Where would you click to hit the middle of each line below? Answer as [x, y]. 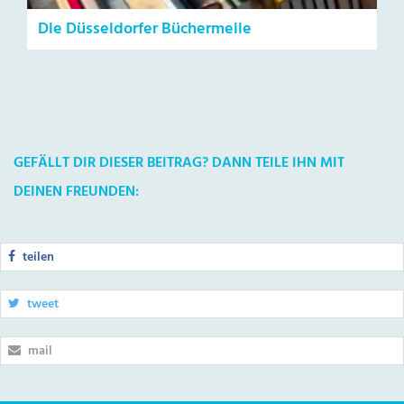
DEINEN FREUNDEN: [76, 193]
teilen [37, 258]
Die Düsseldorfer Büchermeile [145, 30]
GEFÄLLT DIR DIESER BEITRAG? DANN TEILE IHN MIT [179, 164]
